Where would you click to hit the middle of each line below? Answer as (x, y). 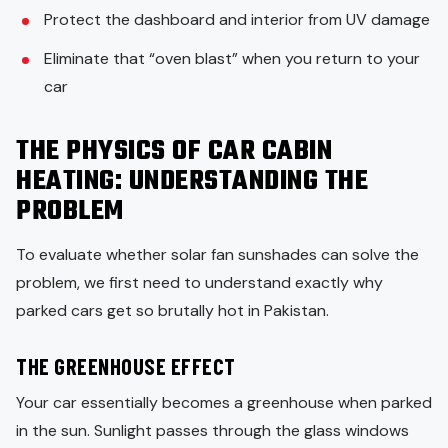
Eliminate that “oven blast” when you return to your (232, 58)
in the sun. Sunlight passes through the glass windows (212, 430)
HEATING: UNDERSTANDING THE (192, 181)
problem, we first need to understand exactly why (199, 282)
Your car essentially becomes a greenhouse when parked (224, 402)
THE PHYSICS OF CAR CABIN (174, 151)
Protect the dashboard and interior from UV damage (237, 19)
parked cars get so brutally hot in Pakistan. (172, 310)
